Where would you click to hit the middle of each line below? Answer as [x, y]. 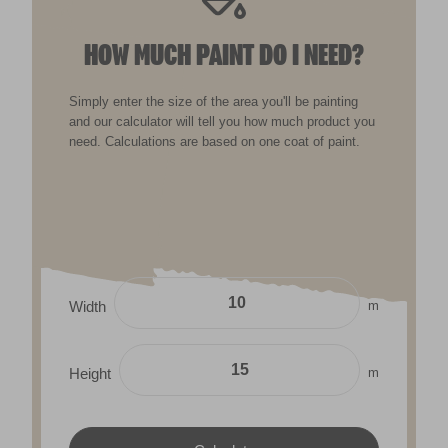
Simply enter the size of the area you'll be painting [214, 101]
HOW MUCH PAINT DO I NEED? [224, 55]
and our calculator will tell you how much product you [222, 121]
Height [90, 373]
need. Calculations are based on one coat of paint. [215, 141]
